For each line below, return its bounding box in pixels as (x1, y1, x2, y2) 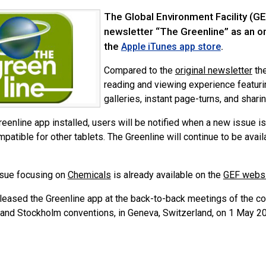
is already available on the (110, 169, 223, 180)
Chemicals (67, 169, 111, 180)
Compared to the (103, 65, 175, 76)
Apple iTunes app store (121, 41, 221, 52)
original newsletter (175, 65, 252, 76)
